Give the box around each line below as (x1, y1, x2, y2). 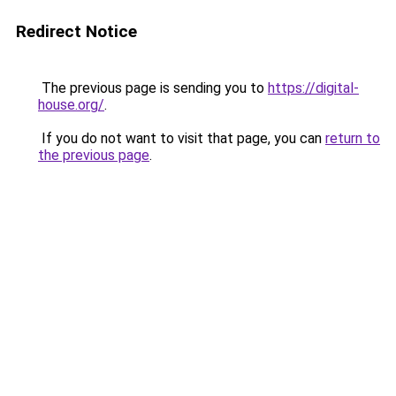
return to (325, 130, 380, 147)
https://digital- (268, 80, 359, 96)
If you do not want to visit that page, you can (38, 130, 325, 147)
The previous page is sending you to (38, 80, 268, 96)
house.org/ (38, 96, 104, 113)
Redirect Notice (16, 21, 137, 42)
